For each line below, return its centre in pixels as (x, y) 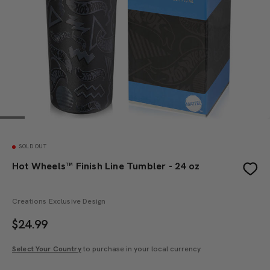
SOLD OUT (33, 146)
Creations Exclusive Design (59, 201)
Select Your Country (47, 249)
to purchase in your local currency (141, 249)
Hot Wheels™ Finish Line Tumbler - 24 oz (106, 166)
